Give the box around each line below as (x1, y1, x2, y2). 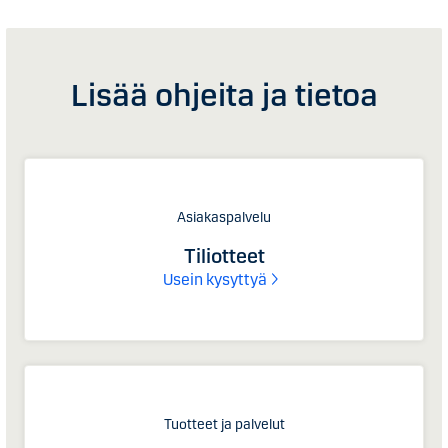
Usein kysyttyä (163, 269, 268, 289)
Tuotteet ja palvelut (163, 415, 285, 433)
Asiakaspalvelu (177, 208, 271, 226)
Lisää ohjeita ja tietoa (70, 75, 378, 115)
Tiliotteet (183, 243, 265, 268)
